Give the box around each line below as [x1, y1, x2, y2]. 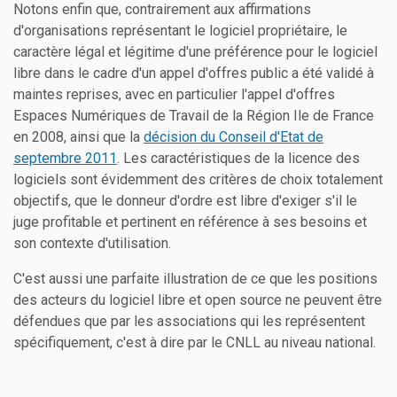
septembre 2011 [13, 150, 117, 167]
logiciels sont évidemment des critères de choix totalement [13, 171, 383, 189]
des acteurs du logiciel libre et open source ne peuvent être [13, 292, 382, 309]
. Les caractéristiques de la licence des [117, 150, 360, 167]
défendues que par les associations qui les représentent [13, 313, 365, 331]
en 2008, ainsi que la [13, 128, 144, 146]
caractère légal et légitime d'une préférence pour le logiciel [13, 43, 378, 61]
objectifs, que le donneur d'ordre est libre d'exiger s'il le [13, 192, 357, 210]
